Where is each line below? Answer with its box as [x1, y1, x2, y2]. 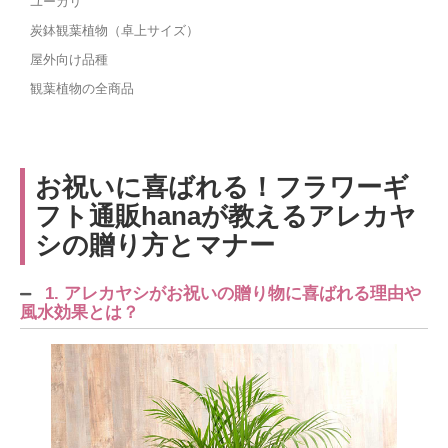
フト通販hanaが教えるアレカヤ [35, 200, 416, 231]
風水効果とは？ [20, 302, 139, 322]
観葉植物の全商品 [30, 80, 134, 96]
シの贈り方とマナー [35, 229, 275, 260]
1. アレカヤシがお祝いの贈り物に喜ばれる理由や [45, 283, 421, 303]
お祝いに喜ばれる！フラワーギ [35, 171, 409, 202]
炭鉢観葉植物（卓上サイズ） [30, 22, 199, 38]
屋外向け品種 [30, 51, 108, 67]
